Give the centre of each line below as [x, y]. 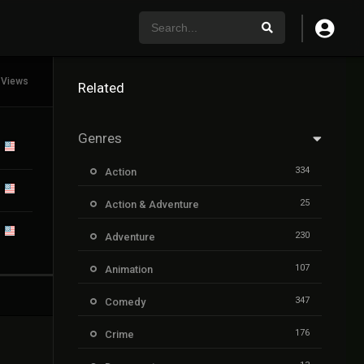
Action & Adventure [152, 204]
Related [101, 88]
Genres [100, 138]
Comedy [125, 302]
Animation [129, 269]
